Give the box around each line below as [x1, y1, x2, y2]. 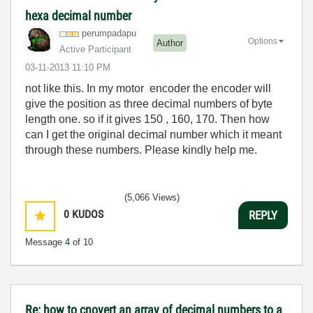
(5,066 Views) [124, 192, 180, 203]
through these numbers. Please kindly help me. [25, 144, 257, 156]
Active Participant [59, 44, 131, 54]
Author [156, 37, 183, 48]
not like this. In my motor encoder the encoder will [25, 82, 271, 94]
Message [25, 237, 65, 247]
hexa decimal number [25, 8, 131, 23]
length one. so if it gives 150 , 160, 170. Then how [25, 113, 270, 125]
